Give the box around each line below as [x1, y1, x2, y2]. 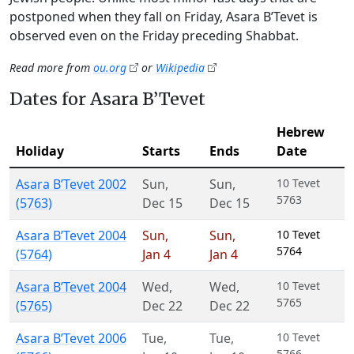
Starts [142, 142, 180, 160]
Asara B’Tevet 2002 [16, 175, 126, 193]
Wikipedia [156, 60, 205, 75]
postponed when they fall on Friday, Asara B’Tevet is [9, 8, 318, 25]
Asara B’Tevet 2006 [16, 330, 126, 347]
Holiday [16, 142, 64, 160]
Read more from [9, 60, 93, 75]
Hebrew [277, 123, 325, 141]
